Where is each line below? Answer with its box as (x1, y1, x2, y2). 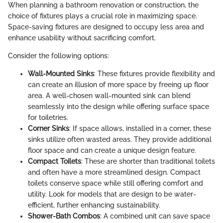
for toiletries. (28, 113, 68, 122)
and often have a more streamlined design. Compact (28, 168, 201, 177)
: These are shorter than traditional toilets (81, 157, 215, 166)
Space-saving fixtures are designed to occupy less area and (8, 23, 204, 31)
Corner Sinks (28, 124, 69, 133)
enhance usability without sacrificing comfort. (8, 34, 156, 42)
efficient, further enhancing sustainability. (28, 201, 160, 210)
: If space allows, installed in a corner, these (69, 124, 211, 133)
